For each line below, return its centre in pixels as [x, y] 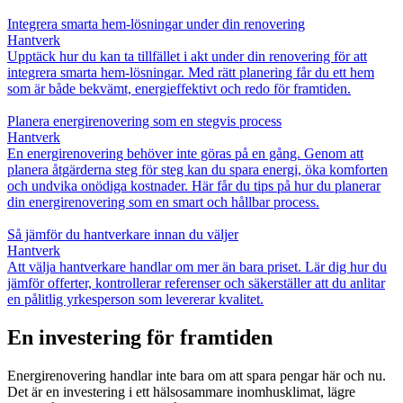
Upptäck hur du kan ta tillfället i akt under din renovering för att [187, 56]
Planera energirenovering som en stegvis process [144, 121]
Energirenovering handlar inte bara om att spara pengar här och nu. [197, 375]
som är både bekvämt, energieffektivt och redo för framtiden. [179, 88]
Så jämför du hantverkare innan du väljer [123, 234]
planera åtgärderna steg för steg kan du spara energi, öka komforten [197, 169]
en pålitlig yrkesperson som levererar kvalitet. [135, 299]
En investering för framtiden [140, 337]
